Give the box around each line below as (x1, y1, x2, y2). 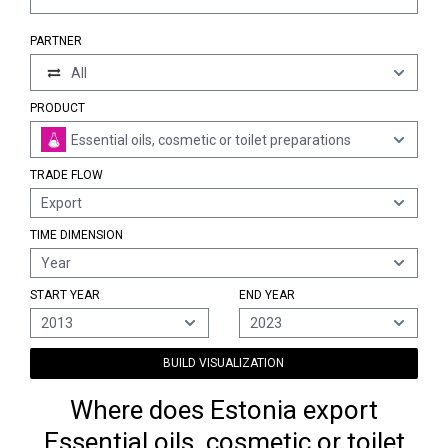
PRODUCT (30, 101, 85, 115)
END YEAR (238, 288, 295, 302)
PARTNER (30, 34, 82, 48)
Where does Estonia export (70, 395, 378, 425)
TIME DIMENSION (30, 228, 123, 242)
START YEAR (30, 288, 100, 302)
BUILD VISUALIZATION (163, 356, 285, 370)
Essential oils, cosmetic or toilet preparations (71, 131, 351, 148)
